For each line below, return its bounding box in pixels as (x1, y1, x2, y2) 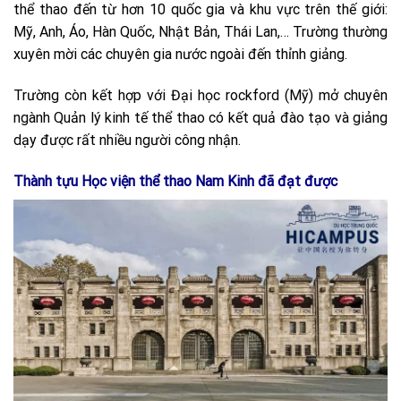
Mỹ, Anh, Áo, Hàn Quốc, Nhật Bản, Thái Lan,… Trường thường (13, 23, 388, 41)
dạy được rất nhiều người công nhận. (13, 131, 241, 149)
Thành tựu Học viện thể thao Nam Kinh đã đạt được (13, 172, 337, 190)
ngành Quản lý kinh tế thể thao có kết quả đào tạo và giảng (13, 108, 388, 126)
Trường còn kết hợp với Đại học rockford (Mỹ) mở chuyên (13, 86, 388, 104)
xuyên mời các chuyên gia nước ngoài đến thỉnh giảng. (13, 46, 347, 64)
